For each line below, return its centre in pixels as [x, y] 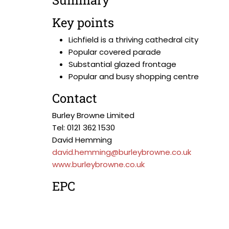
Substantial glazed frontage [122, 64]
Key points [83, 22]
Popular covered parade [115, 52]
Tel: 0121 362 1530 [84, 128]
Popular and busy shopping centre [134, 76]
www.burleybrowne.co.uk [98, 164]
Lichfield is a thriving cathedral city [133, 40]
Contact [75, 98]
